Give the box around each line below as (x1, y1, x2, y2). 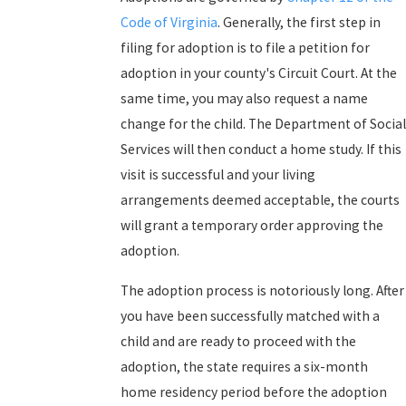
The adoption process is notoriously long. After (121, 281, 404, 299)
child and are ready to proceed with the (121, 332, 356, 350)
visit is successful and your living (121, 166, 315, 183)
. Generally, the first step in (217, 14, 381, 31)
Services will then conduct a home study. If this (121, 140, 401, 158)
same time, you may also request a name (121, 90, 368, 107)
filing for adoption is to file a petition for (121, 39, 370, 56)
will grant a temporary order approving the (121, 217, 383, 234)
